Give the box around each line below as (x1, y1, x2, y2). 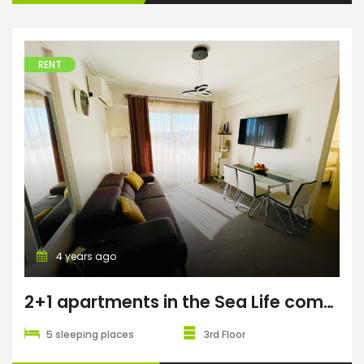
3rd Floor (204, 327, 245, 341)
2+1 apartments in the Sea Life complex (24, 290, 323, 314)
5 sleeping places (46, 327, 134, 341)
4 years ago (54, 249, 116, 263)
